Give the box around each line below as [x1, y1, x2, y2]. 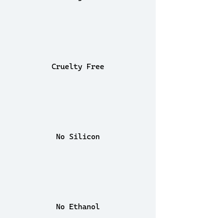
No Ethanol [56, 202, 100, 211]
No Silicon [56, 132, 100, 141]
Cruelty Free [52, 62, 104, 71]
